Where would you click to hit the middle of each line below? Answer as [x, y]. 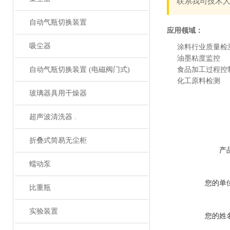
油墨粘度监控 [199, 58]
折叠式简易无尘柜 [58, 140]
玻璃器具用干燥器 [58, 93]
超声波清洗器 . [53, 117]
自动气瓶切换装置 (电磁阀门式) [79, 70]
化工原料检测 [199, 81]
